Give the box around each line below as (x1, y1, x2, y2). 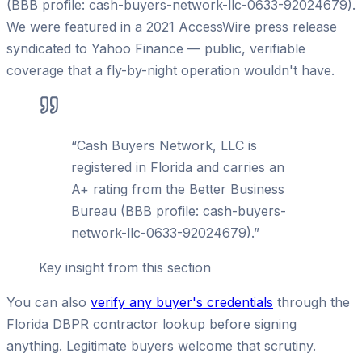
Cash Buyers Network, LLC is (77, 137, 257, 154)
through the (273, 293, 350, 310)
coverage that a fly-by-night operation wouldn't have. (6, 61, 335, 78)
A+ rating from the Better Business (71, 180, 284, 197)
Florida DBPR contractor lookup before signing (6, 315, 297, 332)
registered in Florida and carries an (71, 158, 284, 175)
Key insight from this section (39, 259, 211, 276)
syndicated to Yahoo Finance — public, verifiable (6, 40, 305, 57)
